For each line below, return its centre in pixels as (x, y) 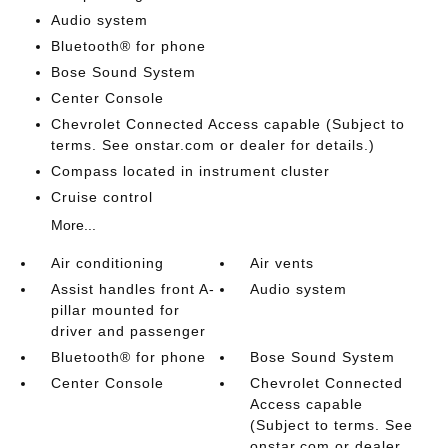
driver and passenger (128, 330)
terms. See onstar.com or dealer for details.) (212, 144)
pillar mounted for (115, 309)
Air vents (282, 262)
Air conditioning (107, 262)
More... (73, 224)
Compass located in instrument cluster (190, 170)
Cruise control (101, 196)
